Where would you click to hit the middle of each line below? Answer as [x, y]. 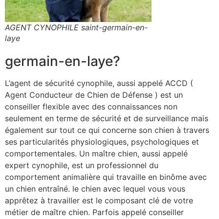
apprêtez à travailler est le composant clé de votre [99, 201]
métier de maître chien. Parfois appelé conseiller [94, 212]
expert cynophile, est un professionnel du [82, 165]
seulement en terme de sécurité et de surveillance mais [107, 119]
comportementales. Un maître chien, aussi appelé [96, 154]
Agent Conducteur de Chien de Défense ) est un [94, 95]
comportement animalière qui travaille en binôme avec [106, 177]
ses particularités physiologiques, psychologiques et [102, 142]
